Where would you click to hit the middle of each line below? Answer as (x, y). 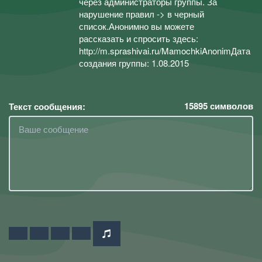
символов (230, 106)
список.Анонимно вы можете (137, 26)
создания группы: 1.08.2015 (134, 63)
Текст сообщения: (47, 106)
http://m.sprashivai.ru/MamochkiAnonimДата (165, 51)
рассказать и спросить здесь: (139, 38)
